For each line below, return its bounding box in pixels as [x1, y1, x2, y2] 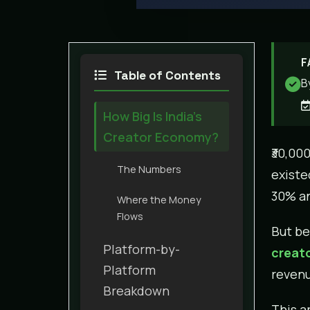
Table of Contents [112, 67, 221, 83]
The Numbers [117, 162, 181, 176]
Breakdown [103, 282, 170, 299]
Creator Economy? [103, 128, 219, 145]
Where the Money [117, 192, 201, 206]
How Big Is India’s [103, 107, 202, 125]
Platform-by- [103, 240, 180, 257]
